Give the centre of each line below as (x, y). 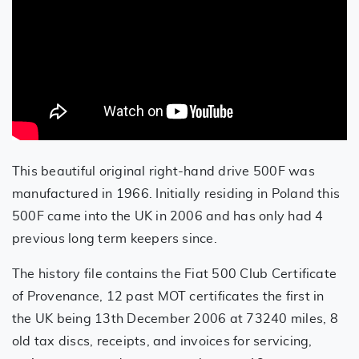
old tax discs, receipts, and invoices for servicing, (162, 341)
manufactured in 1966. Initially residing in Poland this (176, 194)
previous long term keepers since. (115, 238)
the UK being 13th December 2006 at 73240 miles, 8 (175, 319)
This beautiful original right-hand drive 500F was (163, 171)
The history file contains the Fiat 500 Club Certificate (175, 274)
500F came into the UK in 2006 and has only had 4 (168, 216)
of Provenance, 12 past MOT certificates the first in (168, 296)
